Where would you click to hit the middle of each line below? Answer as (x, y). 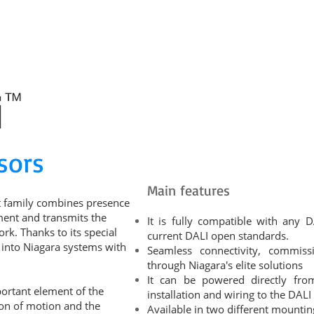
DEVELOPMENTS (146, 50)
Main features (189, 190)
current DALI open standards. (218, 235)
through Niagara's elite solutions (225, 265)
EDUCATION (228, 50)
